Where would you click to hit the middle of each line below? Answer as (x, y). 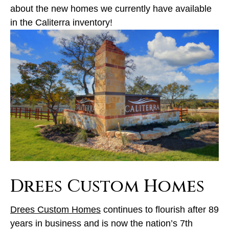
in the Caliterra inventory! (61, 22)
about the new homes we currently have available (111, 9)
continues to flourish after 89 (160, 209)
